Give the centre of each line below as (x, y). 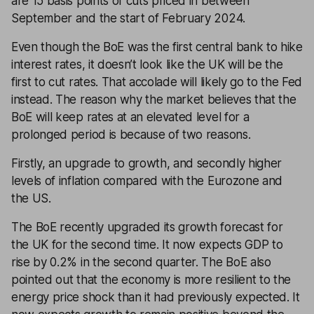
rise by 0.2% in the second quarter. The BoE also (141, 262)
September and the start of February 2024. (128, 18)
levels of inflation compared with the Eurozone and (147, 181)
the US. (31, 198)
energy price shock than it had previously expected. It (156, 297)
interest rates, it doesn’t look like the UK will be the (147, 64)
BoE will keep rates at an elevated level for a (130, 117)
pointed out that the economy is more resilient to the (151, 280)
